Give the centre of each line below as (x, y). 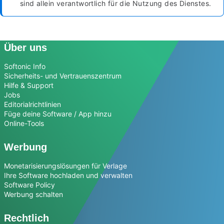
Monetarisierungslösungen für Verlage (65, 166)
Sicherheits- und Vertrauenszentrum (63, 76)
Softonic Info (25, 66)
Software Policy (29, 185)
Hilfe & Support (29, 85)
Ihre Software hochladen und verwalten (68, 175)
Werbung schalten (33, 194)
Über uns (25, 48)
